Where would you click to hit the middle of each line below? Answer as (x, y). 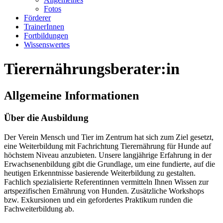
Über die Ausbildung (46, 117)
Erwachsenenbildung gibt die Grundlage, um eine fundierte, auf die (110, 164)
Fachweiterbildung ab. (39, 209)
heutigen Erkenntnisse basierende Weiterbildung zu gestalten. (100, 173)
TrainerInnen (44, 27)
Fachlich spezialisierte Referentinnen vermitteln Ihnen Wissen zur (106, 182)
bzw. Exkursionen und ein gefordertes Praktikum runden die (98, 200)
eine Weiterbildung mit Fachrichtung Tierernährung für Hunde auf (108, 146)
